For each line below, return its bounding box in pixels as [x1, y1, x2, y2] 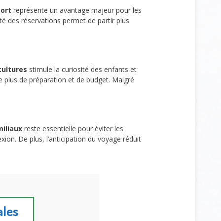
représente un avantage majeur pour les [11, 5, 142, 15]
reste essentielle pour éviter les [22, 123, 123, 133]
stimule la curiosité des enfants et [27, 64, 137, 74]
